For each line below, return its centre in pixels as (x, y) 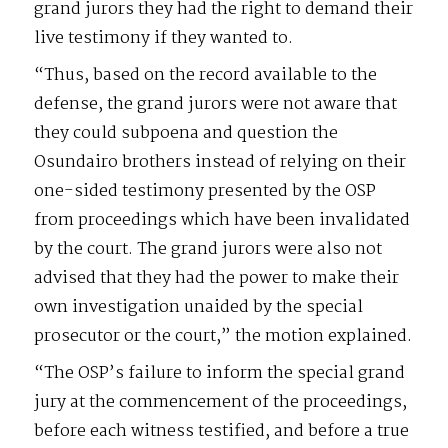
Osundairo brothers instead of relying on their (220, 162)
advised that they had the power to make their (217, 278)
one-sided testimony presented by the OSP (205, 191)
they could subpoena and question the (186, 133)
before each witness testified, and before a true (222, 431)
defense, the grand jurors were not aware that (216, 104)
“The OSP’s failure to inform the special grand (220, 373)
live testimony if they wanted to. (164, 38)
